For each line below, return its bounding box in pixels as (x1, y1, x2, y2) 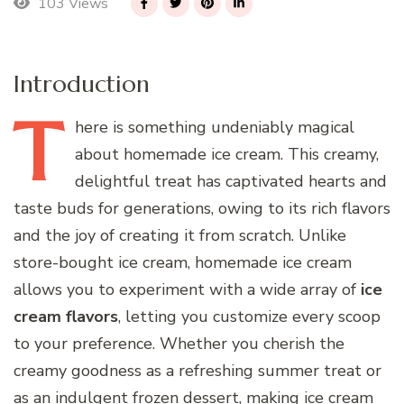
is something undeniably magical (108, 115, 354, 138)
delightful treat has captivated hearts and (75, 170, 387, 192)
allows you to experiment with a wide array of (14, 278, 361, 300)
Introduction (14, 68, 150, 98)
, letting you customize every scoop (118, 305, 381, 327)
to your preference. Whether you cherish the (14, 332, 344, 354)
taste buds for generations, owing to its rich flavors (14, 197, 390, 219)
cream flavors (14, 305, 118, 327)
